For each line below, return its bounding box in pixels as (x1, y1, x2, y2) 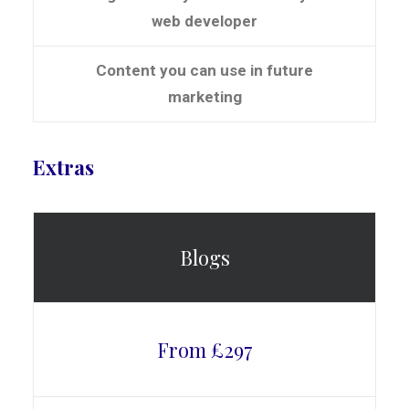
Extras (33, 153, 94, 181)
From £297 (156, 336, 253, 363)
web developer (152, 12, 257, 30)
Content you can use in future (96, 61, 313, 79)
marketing (167, 88, 242, 106)
